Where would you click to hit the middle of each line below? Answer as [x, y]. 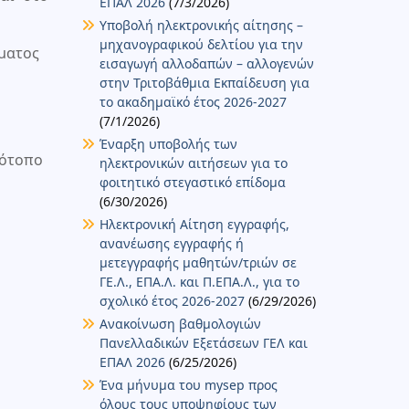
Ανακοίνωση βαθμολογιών [180, 323]
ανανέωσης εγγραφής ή [171, 243]
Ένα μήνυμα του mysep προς [188, 384]
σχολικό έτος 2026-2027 [172, 300]
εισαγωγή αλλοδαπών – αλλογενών [206, 63]
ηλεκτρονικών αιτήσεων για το [193, 163]
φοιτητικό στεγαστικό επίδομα [194, 182]
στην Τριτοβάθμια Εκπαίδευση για [204, 82]
